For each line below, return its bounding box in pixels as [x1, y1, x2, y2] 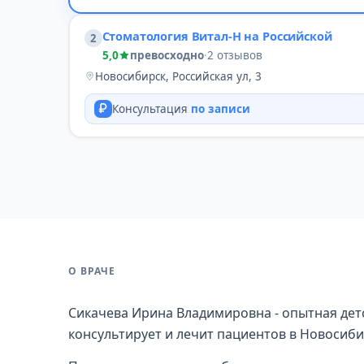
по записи [190, 101, 250, 116]
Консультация [111, 101, 191, 116]
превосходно [129, 47, 204, 63]
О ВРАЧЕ [68, 264, 115, 278]
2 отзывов [206, 47, 262, 63]
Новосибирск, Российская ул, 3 [94, 68, 262, 84]
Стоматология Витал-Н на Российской [102, 27, 332, 44]
